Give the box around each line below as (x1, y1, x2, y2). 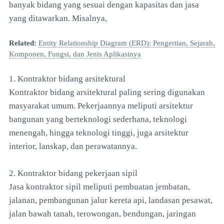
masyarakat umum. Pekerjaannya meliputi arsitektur (9, 100, 193, 110)
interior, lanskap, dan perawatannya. (9, 141, 137, 151)
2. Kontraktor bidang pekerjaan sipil (9, 168, 137, 178)
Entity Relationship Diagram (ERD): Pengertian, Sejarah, (38, 38, 215, 47)
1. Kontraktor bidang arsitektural (9, 73, 125, 83)
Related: (9, 38, 36, 47)
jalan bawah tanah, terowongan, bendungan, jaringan (9, 208, 196, 218)
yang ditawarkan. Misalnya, (9, 13, 107, 23)
